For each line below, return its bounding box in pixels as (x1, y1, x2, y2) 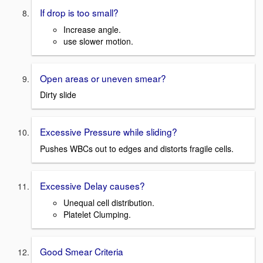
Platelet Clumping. (63, 208, 131, 220)
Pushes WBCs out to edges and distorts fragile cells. (40, 142, 234, 154)
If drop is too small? (40, 5, 119, 19)
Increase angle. (63, 23, 121, 35)
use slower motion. (63, 35, 133, 47)
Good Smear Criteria (40, 244, 123, 258)
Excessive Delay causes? (40, 178, 145, 192)
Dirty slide (40, 89, 76, 101)
